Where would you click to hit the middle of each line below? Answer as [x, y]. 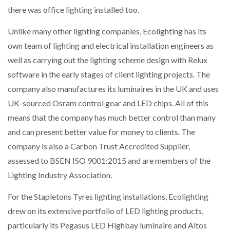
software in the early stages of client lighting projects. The [109, 74]
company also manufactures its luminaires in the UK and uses [113, 89]
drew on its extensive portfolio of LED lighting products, [106, 211]
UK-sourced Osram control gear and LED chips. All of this [108, 103]
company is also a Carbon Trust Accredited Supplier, [99, 146]
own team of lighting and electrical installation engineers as [111, 46]
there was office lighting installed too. [73, 9]
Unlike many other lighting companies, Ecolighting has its [107, 31]
